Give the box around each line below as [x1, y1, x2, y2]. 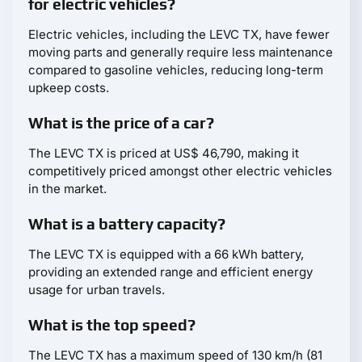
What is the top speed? [28, 316, 196, 335]
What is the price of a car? [28, 114, 214, 133]
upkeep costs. [28, 80, 109, 96]
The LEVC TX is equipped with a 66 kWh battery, [28, 246, 304, 263]
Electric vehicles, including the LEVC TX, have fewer [28, 27, 330, 43]
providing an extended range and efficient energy [28, 264, 313, 280]
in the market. [28, 181, 107, 197]
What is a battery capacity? [28, 215, 225, 234]
